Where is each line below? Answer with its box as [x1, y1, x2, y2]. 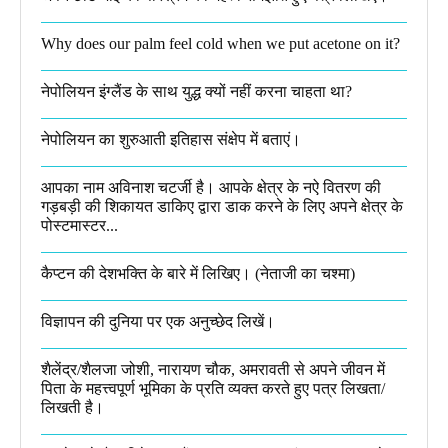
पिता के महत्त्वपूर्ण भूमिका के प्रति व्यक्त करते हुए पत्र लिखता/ [41, 379, 385, 397]
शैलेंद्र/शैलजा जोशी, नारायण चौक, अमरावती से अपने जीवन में [41, 360, 385, 378]
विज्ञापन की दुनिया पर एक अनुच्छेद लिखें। [41, 312, 275, 330]
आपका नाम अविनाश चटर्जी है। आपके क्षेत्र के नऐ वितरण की [41, 178, 381, 196]
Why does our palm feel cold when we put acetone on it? [41, 34, 400, 52]
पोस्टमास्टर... [41, 216, 118, 234]
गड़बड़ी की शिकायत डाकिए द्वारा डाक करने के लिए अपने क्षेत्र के [41, 197, 403, 215]
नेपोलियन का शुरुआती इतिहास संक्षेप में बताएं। [41, 130, 301, 148]
